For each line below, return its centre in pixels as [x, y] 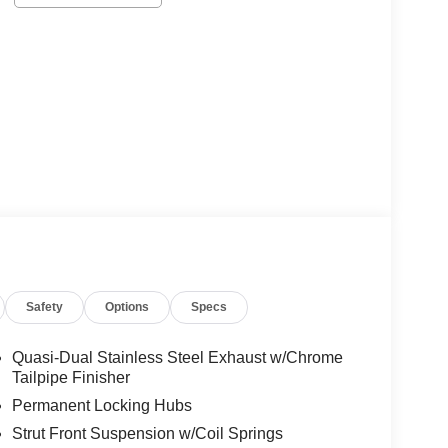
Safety [45, 307]
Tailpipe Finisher [70, 378]
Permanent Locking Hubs [101, 406]
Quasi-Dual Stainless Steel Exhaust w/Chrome [177, 358]
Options [127, 307]
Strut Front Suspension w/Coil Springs [147, 434]
